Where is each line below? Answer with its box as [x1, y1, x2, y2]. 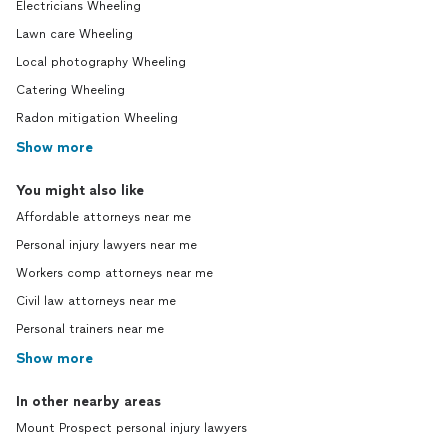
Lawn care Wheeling [16, 27, 133, 42]
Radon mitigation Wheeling [16, 111, 178, 126]
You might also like [16, 182, 144, 200]
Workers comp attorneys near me [16, 266, 213, 281]
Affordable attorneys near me [16, 210, 191, 225]
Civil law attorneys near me [16, 294, 176, 309]
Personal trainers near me [16, 322, 164, 337]
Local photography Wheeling [16, 55, 186, 70]
